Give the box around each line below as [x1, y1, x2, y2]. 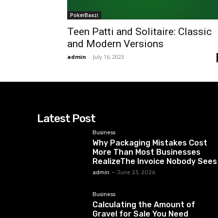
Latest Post [37, 111, 95, 125]
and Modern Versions [67, 37, 163, 50]
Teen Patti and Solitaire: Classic [67, 25, 212, 37]
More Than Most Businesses [92, 147, 200, 157]
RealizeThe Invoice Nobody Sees [92, 156, 217, 166]
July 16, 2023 [93, 53, 124, 60]
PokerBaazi [70, 11, 98, 18]
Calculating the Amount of [92, 200, 195, 210]
